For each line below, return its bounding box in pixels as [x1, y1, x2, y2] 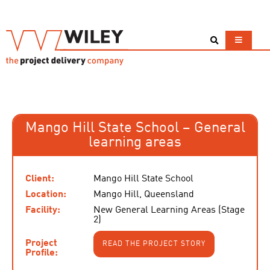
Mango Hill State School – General [25, 121, 245, 136]
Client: [25, 174, 54, 184]
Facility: [25, 206, 60, 215]
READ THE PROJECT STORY [102, 240, 206, 248]
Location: [25, 190, 66, 199]
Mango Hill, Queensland [93, 190, 194, 199]
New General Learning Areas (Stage [93, 206, 245, 215]
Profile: [25, 248, 58, 258]
